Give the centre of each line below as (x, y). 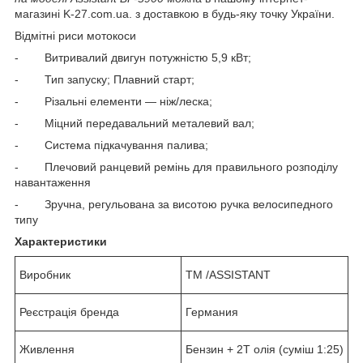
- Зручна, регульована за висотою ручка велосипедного (174, 204)
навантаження (53, 182)
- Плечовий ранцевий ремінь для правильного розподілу (176, 167)
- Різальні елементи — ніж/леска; (113, 101)
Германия (212, 312)
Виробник (45, 274)
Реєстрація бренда (69, 312)
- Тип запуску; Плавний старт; (105, 79)
